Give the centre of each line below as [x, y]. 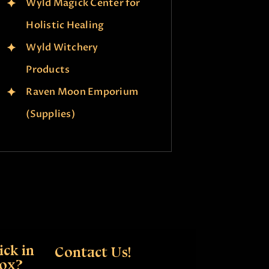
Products [48, 69]
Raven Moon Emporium [82, 92]
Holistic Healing [65, 25]
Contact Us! [93, 252]
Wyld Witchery [62, 47]
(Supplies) [50, 114]
